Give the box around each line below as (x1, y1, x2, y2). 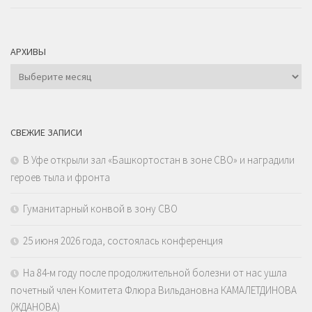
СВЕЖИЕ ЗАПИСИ (10, 126, 82, 139)
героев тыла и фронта (10, 171, 110, 185)
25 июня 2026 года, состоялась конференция (23, 234, 223, 248)
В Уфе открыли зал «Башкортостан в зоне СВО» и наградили (23, 153, 295, 167)
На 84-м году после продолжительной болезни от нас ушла (23, 266, 287, 280)
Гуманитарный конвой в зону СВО (23, 202, 178, 216)
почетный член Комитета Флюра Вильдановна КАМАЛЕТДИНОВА (10, 283, 297, 297)
